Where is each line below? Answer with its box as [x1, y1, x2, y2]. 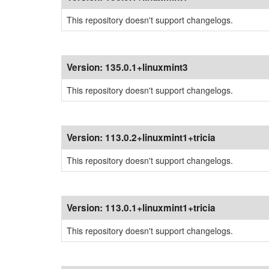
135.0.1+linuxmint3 [105, 61, 188, 74]
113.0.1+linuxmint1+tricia [105, 201, 216, 214]
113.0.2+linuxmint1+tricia [105, 131, 216, 144]
